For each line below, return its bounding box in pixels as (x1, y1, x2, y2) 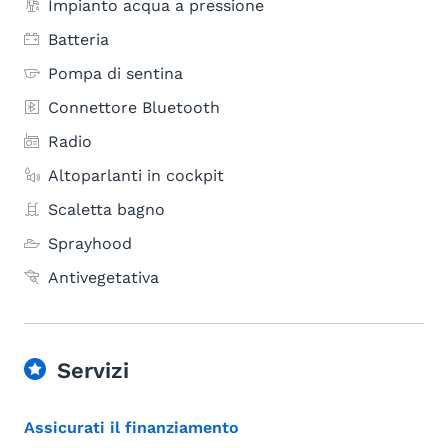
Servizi (57, 358, 129, 383)
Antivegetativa (48, 268, 159, 287)
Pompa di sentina (48, 64, 183, 83)
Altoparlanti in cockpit (48, 166, 224, 185)
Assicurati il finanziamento (24, 418, 239, 437)
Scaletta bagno (48, 200, 165, 219)
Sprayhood (48, 234, 132, 253)
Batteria (48, 30, 109, 49)
